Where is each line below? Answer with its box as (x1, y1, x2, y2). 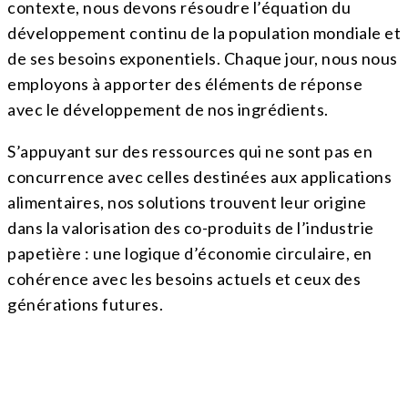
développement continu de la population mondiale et (7, 23, 401, 44)
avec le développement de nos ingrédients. (7, 99, 329, 120)
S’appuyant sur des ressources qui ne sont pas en (7, 141, 372, 162)
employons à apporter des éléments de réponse (7, 74, 362, 95)
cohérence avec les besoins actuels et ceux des (7, 269, 361, 290)
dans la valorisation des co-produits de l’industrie (7, 218, 374, 239)
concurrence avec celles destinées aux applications (7, 167, 392, 188)
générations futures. (7, 294, 163, 315)
